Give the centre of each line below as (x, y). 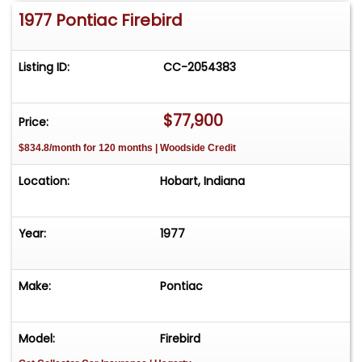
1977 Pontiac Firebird (101, 21)
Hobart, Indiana (203, 181)
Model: (37, 339)
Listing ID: (44, 67)
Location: (44, 181)
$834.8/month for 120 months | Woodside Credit (127, 148)
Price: (34, 122)
